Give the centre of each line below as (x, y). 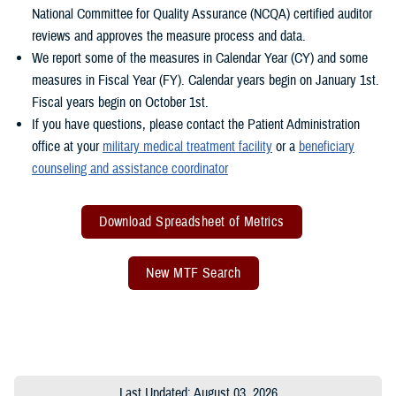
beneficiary (327, 146)
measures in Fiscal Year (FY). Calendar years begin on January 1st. (206, 80)
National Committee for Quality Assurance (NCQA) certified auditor (202, 14)
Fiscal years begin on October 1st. (120, 102)
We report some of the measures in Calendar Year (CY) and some (200, 58)
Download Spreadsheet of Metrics (192, 221)
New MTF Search (194, 273)
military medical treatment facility (187, 146)
